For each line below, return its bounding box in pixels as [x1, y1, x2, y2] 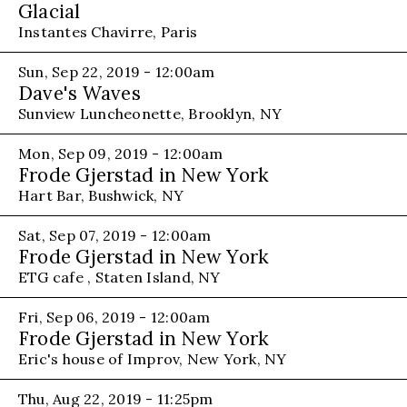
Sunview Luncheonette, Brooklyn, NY [18, 104, 283, 123]
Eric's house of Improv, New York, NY [18, 349, 287, 368]
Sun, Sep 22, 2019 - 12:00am [18, 62, 215, 81]
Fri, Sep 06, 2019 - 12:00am [18, 307, 211, 326]
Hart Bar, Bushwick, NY [18, 185, 184, 204]
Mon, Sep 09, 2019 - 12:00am [18, 144, 223, 163]
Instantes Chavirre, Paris [18, 22, 197, 41]
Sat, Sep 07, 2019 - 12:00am [18, 225, 212, 244]
